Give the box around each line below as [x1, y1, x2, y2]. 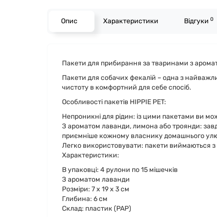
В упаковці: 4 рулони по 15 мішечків [62, 165, 178, 174]
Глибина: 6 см [62, 194, 108, 203]
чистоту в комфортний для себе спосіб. [62, 83, 191, 92]
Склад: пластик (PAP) [62, 204, 131, 213]
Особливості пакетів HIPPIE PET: [62, 97, 166, 106]
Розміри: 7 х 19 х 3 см [62, 185, 129, 193]
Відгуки [184, 16, 210, 25]
